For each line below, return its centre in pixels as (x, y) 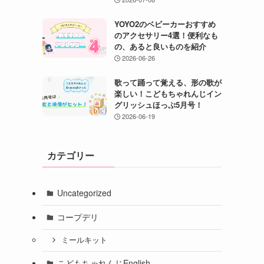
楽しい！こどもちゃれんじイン (168, 93)
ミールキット (84, 240)
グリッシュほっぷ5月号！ (158, 104)
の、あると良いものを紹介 (160, 46)
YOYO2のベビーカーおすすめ (165, 24)
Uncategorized (84, 193)
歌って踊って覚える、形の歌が (168, 82)
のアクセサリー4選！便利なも (166, 35)
